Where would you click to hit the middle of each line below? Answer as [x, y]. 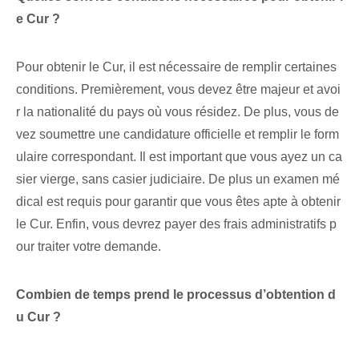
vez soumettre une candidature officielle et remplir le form [177, 135]
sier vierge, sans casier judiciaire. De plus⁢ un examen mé [178, 179]
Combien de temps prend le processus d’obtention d [176, 295]
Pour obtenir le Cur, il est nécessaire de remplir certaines [176, 67]
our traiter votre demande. [89, 247]
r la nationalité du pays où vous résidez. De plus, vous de [177, 112]
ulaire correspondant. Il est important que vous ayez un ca [179, 157]
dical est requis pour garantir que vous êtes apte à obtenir [178, 202]
